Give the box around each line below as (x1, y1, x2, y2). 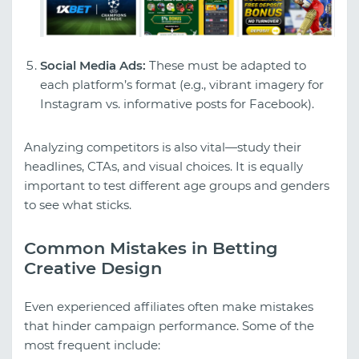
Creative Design (24, 258, 162, 279)
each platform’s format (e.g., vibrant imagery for (40, 77, 324, 93)
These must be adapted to (146, 58, 306, 74)
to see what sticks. (24, 197, 131, 213)
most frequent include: (24, 337, 160, 353)
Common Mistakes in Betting (24, 238, 278, 259)
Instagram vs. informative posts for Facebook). (40, 96, 314, 112)
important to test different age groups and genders (24, 178, 329, 194)
